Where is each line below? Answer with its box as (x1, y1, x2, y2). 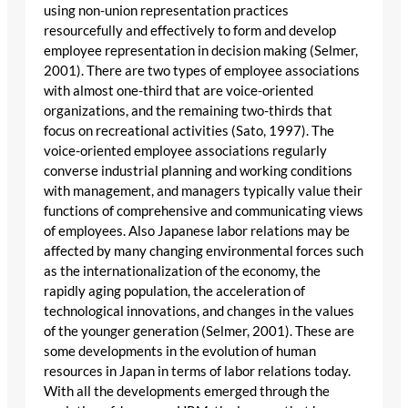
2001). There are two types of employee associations (44, 62, 360, 78)
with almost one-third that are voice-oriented (44, 82, 313, 98)
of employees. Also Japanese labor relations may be (44, 222, 350, 239)
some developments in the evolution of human (44, 342, 316, 359)
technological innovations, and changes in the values (44, 302, 354, 319)
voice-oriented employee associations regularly (44, 142, 327, 158)
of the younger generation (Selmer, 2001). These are (44, 322, 354, 339)
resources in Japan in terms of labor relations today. (44, 362, 351, 379)
